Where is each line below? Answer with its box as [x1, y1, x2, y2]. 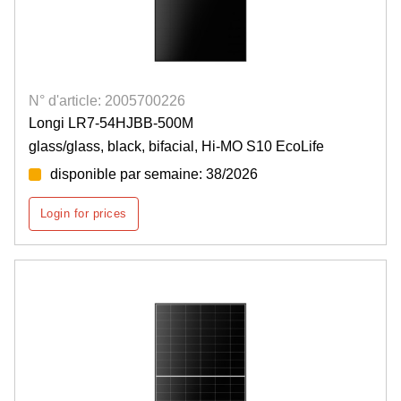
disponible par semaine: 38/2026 [50, 166, 258, 183]
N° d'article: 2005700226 [29, 93, 185, 109]
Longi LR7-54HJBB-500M [29, 115, 193, 132]
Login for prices [40, 207, 127, 221]
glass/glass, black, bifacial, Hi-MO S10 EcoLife [29, 139, 324, 155]
